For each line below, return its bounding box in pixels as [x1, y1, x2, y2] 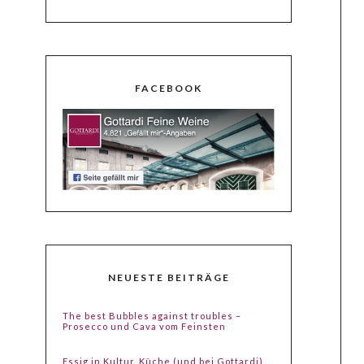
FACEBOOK [135, 82, 203, 95]
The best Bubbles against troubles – [63, 310, 242, 322]
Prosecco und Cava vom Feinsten [63, 321, 227, 332]
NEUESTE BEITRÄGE [107, 271, 230, 284]
